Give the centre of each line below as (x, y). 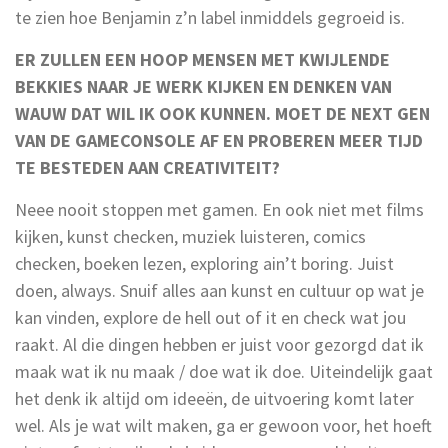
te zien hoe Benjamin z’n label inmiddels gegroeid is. (210, 17)
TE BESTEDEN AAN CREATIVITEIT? (147, 167)
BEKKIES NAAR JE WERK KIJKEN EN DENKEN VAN (203, 86)
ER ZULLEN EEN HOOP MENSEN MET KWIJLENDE (202, 59)
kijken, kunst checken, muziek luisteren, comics (190, 236)
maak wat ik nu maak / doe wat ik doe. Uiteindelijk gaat (224, 371)
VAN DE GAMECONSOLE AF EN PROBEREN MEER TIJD (219, 140)
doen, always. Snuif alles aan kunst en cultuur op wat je (219, 290)
